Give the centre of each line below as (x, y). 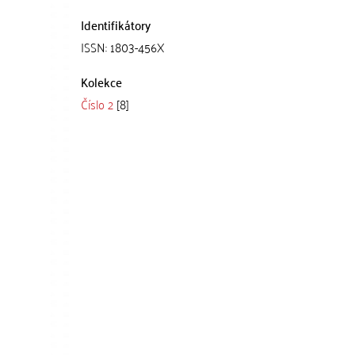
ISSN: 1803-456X (123, 47)
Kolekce (101, 82)
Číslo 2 (97, 104)
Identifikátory (116, 25)
